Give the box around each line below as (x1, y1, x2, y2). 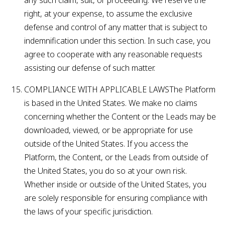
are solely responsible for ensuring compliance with (24, 192, 207, 203)
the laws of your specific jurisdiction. (24, 206, 153, 217)
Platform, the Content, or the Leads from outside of (24, 152, 208, 163)
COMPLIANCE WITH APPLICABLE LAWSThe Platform (24, 84, 215, 95)
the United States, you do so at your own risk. (24, 165, 187, 176)
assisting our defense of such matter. (24, 62, 155, 73)
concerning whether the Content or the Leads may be (24, 111, 216, 122)
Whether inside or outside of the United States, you (24, 179, 206, 190)
